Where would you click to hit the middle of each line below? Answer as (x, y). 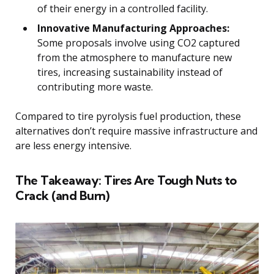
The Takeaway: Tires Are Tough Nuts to (126, 180)
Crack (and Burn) (62, 195)
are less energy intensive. (73, 145)
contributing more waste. (95, 87)
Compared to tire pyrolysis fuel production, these (128, 116)
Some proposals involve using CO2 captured (139, 43)
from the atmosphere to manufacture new (135, 57)
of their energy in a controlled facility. (123, 8)
